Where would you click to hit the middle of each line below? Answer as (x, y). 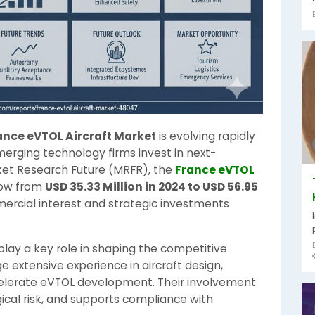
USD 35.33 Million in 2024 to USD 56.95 (152, 187)
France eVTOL (215, 170)
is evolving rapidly (206, 136)
